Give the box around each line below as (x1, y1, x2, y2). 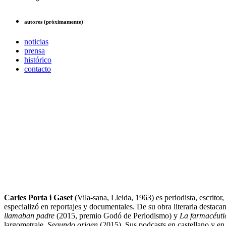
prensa (24, 46, 45, 55)
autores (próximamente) (24, 18, 83, 25)
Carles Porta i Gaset (4, 193, 73, 202)
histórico (24, 55, 51, 64)
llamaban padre (4, 211, 54, 220)
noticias (24, 37, 48, 46)
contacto (24, 64, 51, 73)
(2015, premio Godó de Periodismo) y (54, 211, 180, 220)
